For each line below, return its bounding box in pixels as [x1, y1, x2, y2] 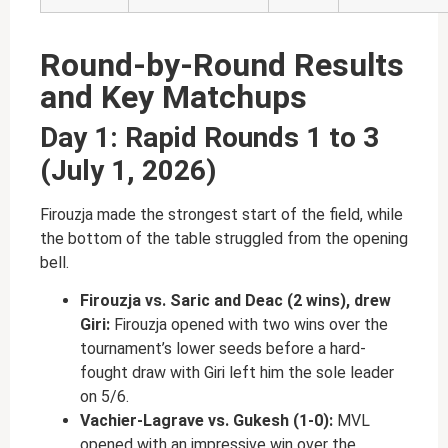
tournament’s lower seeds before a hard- [80, 338, 366, 358]
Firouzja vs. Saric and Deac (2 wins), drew [80, 290, 391, 310]
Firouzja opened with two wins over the [114, 314, 388, 334]
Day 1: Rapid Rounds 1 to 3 [40, 120, 379, 154]
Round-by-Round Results [40, 45, 404, 84]
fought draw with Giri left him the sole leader [80, 362, 394, 382]
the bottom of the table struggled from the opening [40, 228, 408, 248]
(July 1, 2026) [40, 153, 216, 187]
